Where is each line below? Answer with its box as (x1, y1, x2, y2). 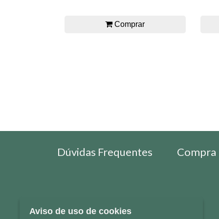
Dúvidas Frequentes (57, 145, 153, 158)
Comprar (112, 20, 145, 29)
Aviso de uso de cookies (29, 206, 131, 216)
